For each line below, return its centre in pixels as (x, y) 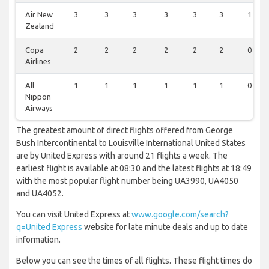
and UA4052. (40, 194)
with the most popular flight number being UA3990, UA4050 (127, 181)
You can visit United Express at (74, 215)
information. (38, 240)
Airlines (38, 62)
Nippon (38, 97)
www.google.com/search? (180, 215)
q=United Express (49, 227)
